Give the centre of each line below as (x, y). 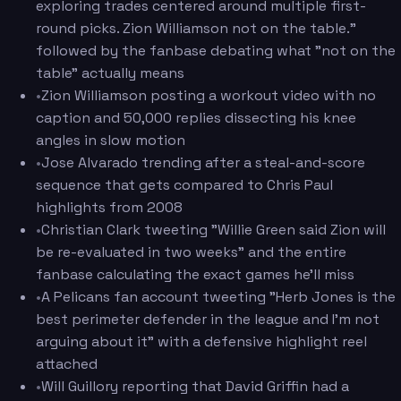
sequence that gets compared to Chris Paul (184, 184)
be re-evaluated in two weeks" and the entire (191, 252)
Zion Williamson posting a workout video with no (209, 95)
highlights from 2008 (109, 207)
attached (67, 363)
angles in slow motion (111, 140)
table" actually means (110, 73)
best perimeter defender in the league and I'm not (208, 319)
